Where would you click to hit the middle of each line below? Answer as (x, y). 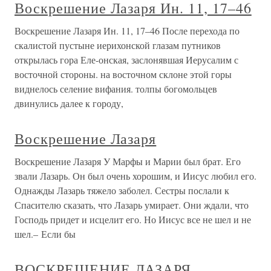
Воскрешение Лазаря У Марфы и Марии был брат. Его (128, 161)
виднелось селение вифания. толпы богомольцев (116, 89)
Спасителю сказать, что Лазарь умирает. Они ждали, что (132, 205)
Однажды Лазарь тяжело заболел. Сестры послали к (122, 190)
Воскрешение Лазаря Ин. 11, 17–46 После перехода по (127, 31)
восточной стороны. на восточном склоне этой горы (123, 74)
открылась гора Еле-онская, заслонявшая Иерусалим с (126, 60)
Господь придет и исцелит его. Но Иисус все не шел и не (133, 219)
